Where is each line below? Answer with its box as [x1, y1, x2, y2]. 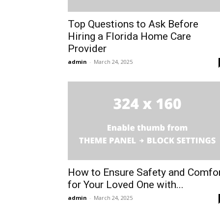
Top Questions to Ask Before [68, 18, 198, 30]
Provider [68, 43, 107, 55]
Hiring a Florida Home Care [68, 30, 191, 43]
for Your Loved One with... [68, 179, 184, 191]
